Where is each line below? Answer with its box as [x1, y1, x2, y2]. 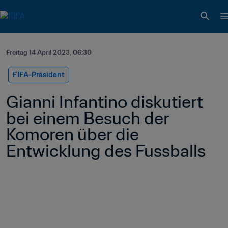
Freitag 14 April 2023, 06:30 [6, 48, 92, 57]
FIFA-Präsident [13, 70, 65, 79]
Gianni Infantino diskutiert [6, 91, 203, 112]
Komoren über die [6, 124, 139, 145]
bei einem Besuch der [6, 107, 169, 129]
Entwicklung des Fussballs [6, 140, 206, 161]
